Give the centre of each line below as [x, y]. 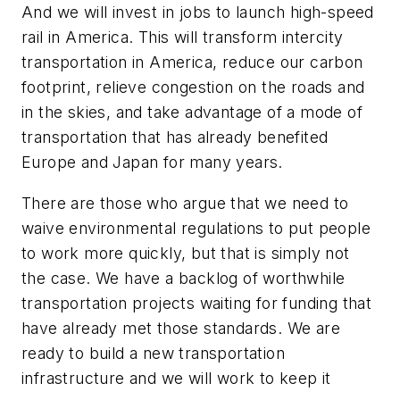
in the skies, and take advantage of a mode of [192, 112]
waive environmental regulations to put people [196, 228]
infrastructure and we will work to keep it [176, 378]
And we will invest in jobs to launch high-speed [198, 12]
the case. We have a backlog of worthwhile [183, 278]
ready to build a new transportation [153, 353]
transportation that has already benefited [175, 137]
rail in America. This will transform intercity [183, 37]
